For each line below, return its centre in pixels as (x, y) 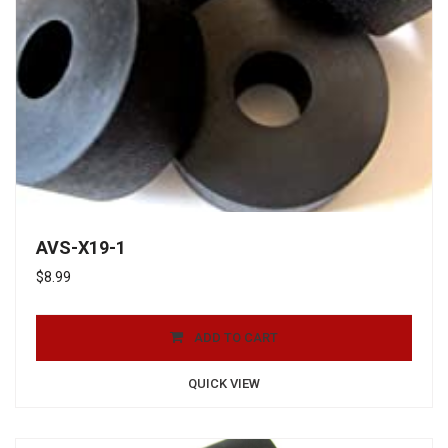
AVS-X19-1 (81, 247)
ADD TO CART (236, 337)
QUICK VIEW (224, 383)
